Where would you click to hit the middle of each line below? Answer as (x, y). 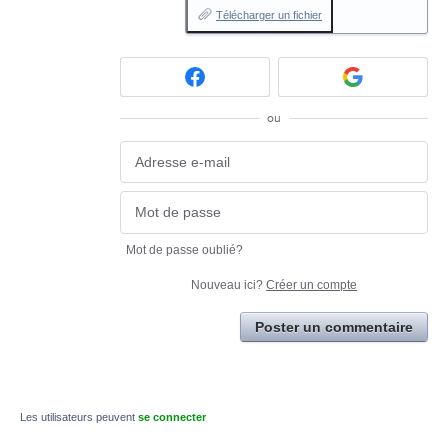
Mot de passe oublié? (184, 249)
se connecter (172, 416)
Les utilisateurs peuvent (79, 416)
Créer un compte (311, 284)
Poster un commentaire (334, 326)
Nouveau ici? (228, 284)
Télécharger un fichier (269, 15)
